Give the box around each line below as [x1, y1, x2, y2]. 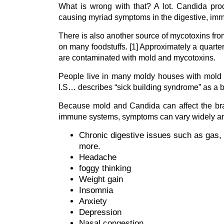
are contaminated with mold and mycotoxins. [58, 53, 215, 62]
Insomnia [79, 185, 113, 195]
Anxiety [79, 196, 107, 206]
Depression [79, 207, 122, 217]
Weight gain [79, 174, 123, 184]
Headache [79, 152, 117, 162]
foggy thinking [79, 163, 131, 173]
